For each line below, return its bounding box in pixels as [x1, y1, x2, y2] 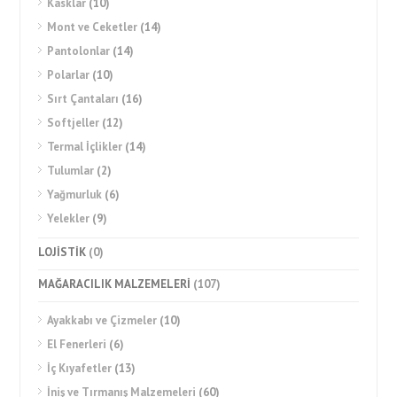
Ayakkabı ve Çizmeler [47, 313, 158, 329]
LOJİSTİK [38, 245, 87, 261]
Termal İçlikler [47, 139, 123, 155]
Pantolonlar [47, 43, 111, 59]
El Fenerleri [47, 337, 107, 353]
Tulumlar [47, 163, 95, 179]
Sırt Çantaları [47, 91, 120, 107]
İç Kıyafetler [47, 361, 113, 377]
